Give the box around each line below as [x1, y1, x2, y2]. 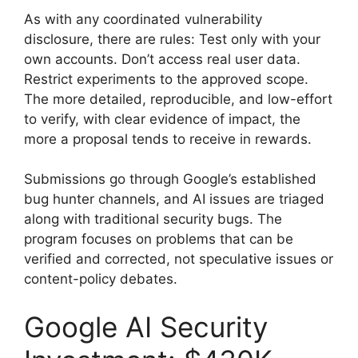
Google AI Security [24, 309, 268, 344]
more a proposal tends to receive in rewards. [24, 130, 312, 147]
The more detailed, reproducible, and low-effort [24, 90, 332, 107]
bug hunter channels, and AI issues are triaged [24, 191, 324, 208]
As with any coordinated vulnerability [24, 10, 262, 27]
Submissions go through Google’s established [24, 171, 316, 188]
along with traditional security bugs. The [24, 211, 282, 228]
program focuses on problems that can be [24, 231, 293, 248]
